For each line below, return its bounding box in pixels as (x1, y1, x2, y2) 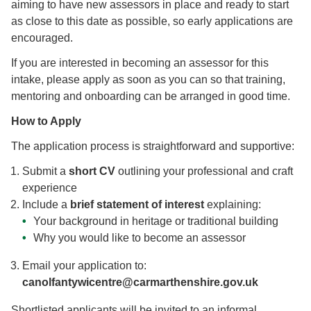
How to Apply (11, 115, 81, 128)
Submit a (22, 165, 69, 178)
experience (22, 182, 77, 194)
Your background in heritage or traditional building (33, 215, 278, 228)
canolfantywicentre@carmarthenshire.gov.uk (22, 276, 258, 289)
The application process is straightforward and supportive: (11, 140, 294, 153)
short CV (69, 165, 115, 178)
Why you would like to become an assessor (33, 232, 246, 244)
